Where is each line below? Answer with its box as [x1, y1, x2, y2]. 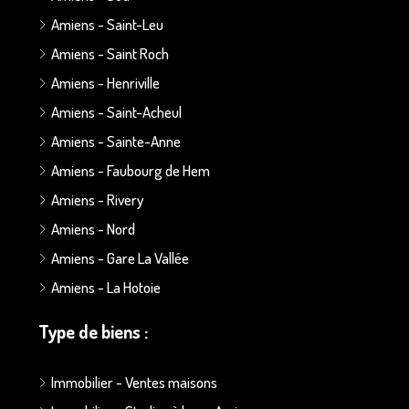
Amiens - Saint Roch [51, 43, 169, 63]
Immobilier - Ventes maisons [51, 372, 217, 392]
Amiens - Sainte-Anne [51, 131, 181, 151]
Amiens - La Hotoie [51, 277, 161, 297]
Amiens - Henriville [51, 72, 160, 92]
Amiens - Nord [51, 218, 135, 238]
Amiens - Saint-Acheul [51, 101, 182, 121]
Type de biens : [38, 319, 148, 343]
